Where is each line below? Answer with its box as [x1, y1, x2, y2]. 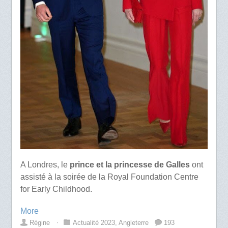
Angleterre [118, 219, 149, 227]
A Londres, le [20, 160, 68, 169]
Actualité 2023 [72, 219, 115, 227]
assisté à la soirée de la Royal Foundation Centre [20, 173, 198, 182]
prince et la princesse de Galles [67, 160, 190, 169]
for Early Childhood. [20, 185, 92, 194]
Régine [29, 219, 50, 227]
